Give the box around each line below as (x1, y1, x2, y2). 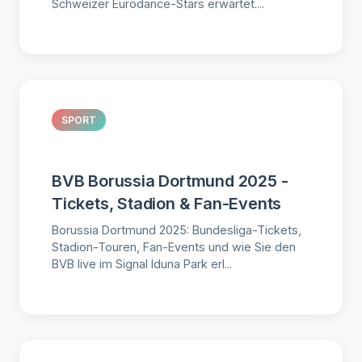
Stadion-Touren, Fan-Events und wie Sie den (52, 240, 296, 255)
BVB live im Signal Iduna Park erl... (52, 257, 232, 271)
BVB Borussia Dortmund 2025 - (52, 171, 288, 192)
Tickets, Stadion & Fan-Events (52, 194, 282, 214)
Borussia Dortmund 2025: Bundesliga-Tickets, (52, 223, 301, 238)
